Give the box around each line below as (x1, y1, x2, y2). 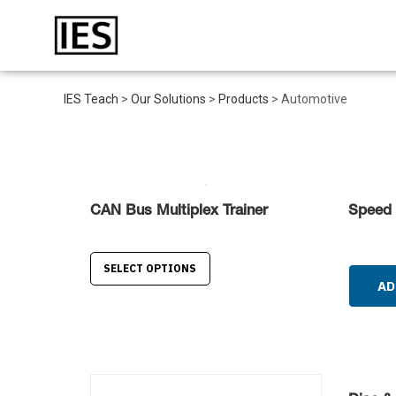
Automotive (281, 92, 347, 106)
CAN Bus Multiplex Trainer (90, 204, 268, 219)
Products (218, 92, 269, 106)
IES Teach (64, 92, 118, 106)
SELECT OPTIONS (103, 262, 197, 275)
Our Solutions (131, 92, 206, 106)
